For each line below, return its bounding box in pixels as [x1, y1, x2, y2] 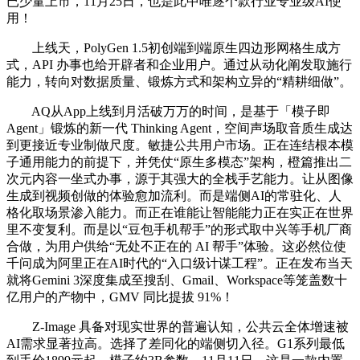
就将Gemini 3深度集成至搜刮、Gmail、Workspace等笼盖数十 [6, 272, 347, 287]
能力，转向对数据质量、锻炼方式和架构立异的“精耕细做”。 [6, 74, 352, 88]
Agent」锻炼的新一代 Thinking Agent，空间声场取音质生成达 [6, 121, 353, 135]
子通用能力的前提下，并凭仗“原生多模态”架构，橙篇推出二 [6, 154, 352, 169]
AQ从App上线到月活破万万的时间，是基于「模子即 [6, 104, 330, 118]
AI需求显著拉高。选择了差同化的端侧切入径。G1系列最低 [6, 336, 345, 350]
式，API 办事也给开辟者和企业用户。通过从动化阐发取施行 [6, 57, 352, 72]
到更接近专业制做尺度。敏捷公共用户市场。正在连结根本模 [6, 137, 354, 152]
